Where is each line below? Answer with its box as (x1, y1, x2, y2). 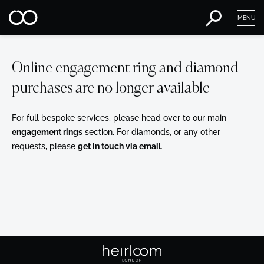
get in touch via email (78, 141, 161, 151)
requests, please (12, 141, 78, 151)
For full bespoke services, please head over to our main (12, 113, 226, 123)
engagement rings (12, 127, 82, 137)
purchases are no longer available (12, 81, 210, 97)
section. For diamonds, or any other (82, 127, 220, 137)
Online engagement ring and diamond (12, 61, 239, 77)
